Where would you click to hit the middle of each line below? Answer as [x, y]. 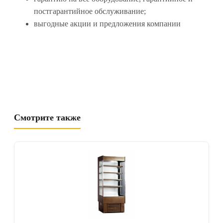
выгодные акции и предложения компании [107, 24]
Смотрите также [47, 118]
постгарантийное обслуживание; [90, 11]
